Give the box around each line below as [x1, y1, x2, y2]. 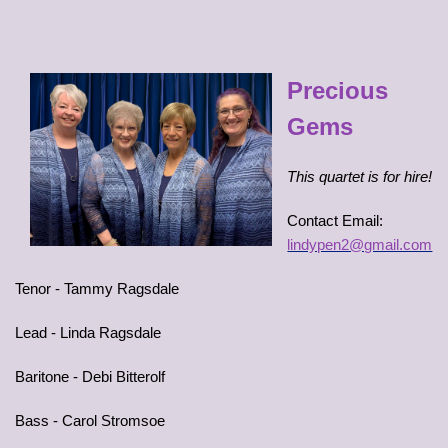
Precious [287, 77, 389, 104]
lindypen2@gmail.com [287, 236, 433, 253]
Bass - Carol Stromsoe [15, 412, 165, 429]
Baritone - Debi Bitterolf [15, 368, 165, 385]
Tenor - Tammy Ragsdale [15, 280, 179, 297]
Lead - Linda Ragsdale [15, 324, 161, 341]
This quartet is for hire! [287, 168, 433, 185]
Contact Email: [287, 212, 384, 229]
